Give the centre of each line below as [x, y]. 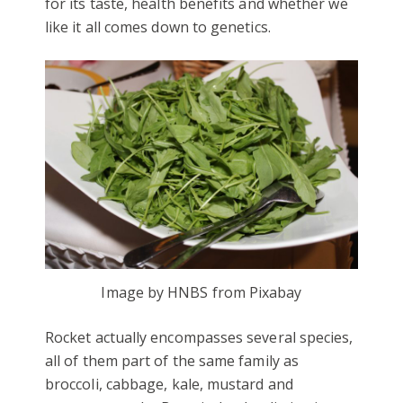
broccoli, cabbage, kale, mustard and [169, 384]
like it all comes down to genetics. [158, 27]
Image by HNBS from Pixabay [201, 292]
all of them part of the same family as [172, 360]
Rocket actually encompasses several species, [199, 337]
